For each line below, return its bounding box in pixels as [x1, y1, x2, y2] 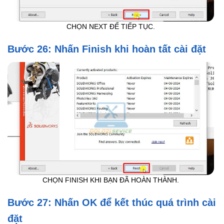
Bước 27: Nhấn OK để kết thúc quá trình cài [7, 197, 216, 208]
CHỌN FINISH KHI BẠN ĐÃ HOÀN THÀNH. [42, 176, 179, 184]
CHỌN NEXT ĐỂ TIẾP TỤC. [66, 23, 155, 31]
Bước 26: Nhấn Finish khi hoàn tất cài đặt [7, 43, 206, 54]
